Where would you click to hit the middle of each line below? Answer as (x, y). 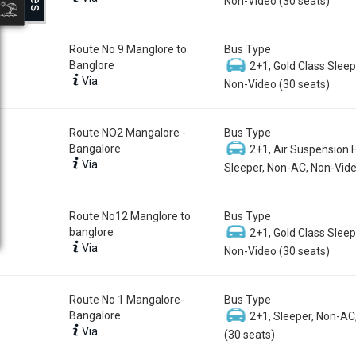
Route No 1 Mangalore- (127, 299)
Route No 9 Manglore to (128, 49)
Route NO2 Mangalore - (128, 132)
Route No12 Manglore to (130, 216)
